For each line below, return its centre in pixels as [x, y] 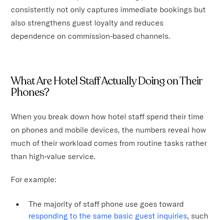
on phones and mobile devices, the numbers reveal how [109, 130]
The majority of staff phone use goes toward [106, 204]
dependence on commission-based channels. [92, 36]
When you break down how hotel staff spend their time [108, 117]
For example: [34, 179]
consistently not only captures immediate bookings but [109, 10]
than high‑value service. [54, 156]
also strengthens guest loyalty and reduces [87, 23]
